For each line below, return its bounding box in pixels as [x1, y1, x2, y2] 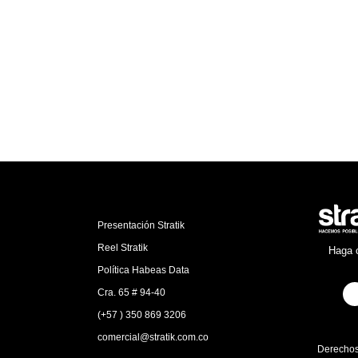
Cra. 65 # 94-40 [97, 286, 165, 298]
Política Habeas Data [97, 264, 189, 276]
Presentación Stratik [97, 219, 185, 231]
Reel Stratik [97, 241, 148, 253]
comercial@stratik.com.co [97, 331, 209, 343]
